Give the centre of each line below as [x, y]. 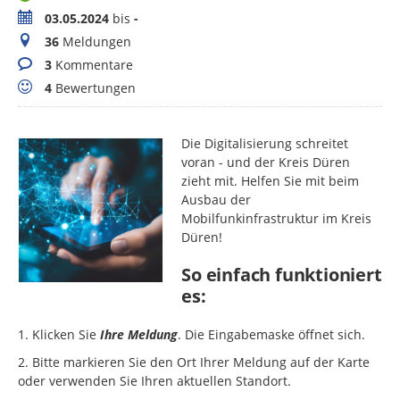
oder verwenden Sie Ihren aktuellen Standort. [156, 381]
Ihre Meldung [139, 335]
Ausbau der [217, 200]
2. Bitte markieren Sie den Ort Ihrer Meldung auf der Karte [194, 362]
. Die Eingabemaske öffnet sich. [273, 335]
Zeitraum [44, 18]
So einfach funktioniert [282, 275]
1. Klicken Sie [59, 335]
